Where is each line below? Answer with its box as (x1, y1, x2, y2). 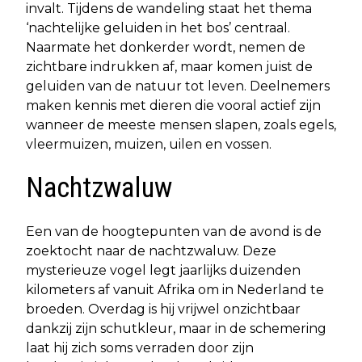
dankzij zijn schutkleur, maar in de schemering (26, 321, 326, 337)
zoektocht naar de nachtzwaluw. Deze (26, 243, 276, 259)
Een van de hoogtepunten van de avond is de (26, 224, 322, 240)
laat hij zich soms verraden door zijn (26, 340, 254, 356)
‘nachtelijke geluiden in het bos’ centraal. (26, 20, 290, 36)
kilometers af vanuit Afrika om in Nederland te (26, 282, 324, 298)
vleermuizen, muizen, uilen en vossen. (26, 137, 271, 153)
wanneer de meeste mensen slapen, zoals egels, (26, 117, 336, 133)
